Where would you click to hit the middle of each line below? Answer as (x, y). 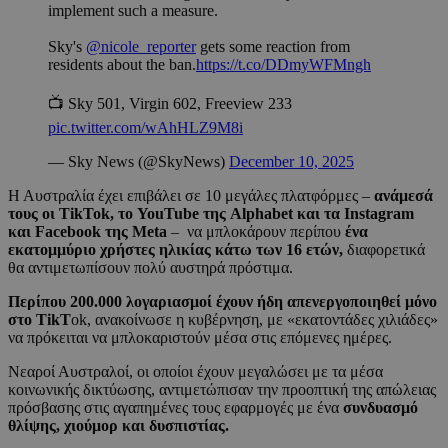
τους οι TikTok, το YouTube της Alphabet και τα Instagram (211, 214)
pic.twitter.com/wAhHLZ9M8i (145, 128)
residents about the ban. (122, 65)
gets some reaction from (273, 47)
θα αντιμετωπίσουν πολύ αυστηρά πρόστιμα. (150, 268)
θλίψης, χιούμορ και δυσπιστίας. (118, 426)
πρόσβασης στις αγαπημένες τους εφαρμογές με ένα (173, 408)
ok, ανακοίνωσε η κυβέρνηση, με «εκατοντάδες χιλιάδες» (254, 320)
